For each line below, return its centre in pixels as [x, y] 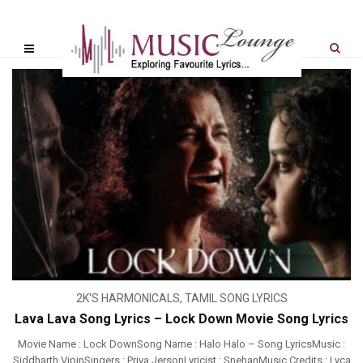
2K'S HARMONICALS [128, 299]
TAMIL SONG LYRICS [236, 299]
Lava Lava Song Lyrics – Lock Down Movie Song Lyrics [181, 319]
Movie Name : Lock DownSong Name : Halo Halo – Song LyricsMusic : [181, 344]
